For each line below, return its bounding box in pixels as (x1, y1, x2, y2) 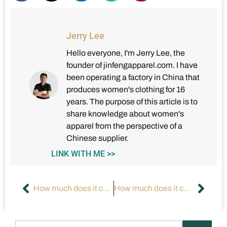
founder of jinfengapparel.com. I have (66, 60, 198, 69)
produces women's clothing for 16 (66, 85, 185, 94)
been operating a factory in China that (66, 72, 200, 82)
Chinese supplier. (66, 133, 128, 142)
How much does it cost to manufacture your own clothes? (103, 183, 110, 193)
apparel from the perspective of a (66, 121, 182, 130)
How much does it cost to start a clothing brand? (183, 183, 191, 193)
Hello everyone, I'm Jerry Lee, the (66, 48, 185, 57)
